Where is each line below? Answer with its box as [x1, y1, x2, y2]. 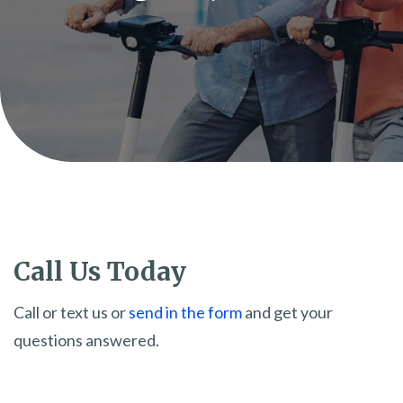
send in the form [129, 302, 242, 323]
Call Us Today [13, 255, 186, 289]
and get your [242, 302, 333, 323]
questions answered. [13, 330, 159, 351]
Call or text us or [13, 302, 129, 323]
